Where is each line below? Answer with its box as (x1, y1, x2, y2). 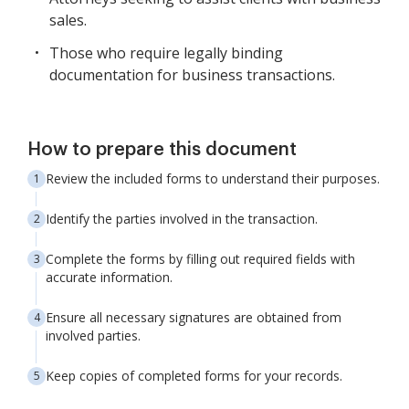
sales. (49, 10, 87, 30)
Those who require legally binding (49, 43, 283, 63)
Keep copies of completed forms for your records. (46, 367, 342, 384)
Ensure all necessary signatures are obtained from (46, 309, 341, 326)
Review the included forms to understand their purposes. (46, 170, 380, 187)
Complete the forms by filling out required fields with (46, 250, 355, 267)
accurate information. (46, 268, 173, 286)
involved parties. (46, 327, 141, 344)
